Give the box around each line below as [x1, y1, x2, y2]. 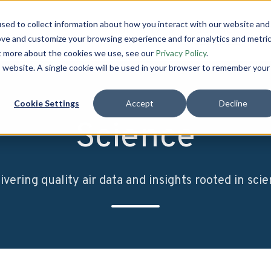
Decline [218, 98, 247, 109]
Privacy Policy [155, 48, 206, 58]
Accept [126, 98, 154, 109]
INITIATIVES [115, 23, 175, 38]
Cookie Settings [14, 98, 79, 109]
